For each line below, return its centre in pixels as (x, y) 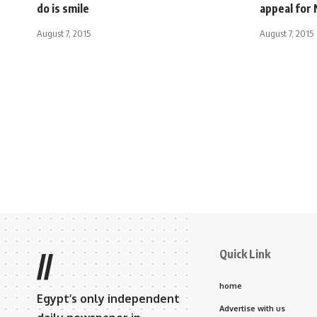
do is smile (63, 9)
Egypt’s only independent (108, 299)
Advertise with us (252, 309)
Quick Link (245, 254)
